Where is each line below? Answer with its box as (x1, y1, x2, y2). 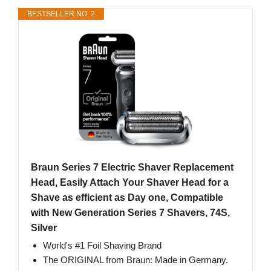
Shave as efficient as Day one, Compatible (31, 192, 223, 203)
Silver (31, 223, 57, 233)
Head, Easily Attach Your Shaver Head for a (31, 177, 229, 188)
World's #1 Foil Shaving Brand (43, 240, 162, 251)
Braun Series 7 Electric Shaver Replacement (31, 162, 233, 173)
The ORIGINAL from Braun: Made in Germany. (43, 255, 228, 266)
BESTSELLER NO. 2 (27, 10, 95, 19)
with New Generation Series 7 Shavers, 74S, (31, 207, 230, 218)
